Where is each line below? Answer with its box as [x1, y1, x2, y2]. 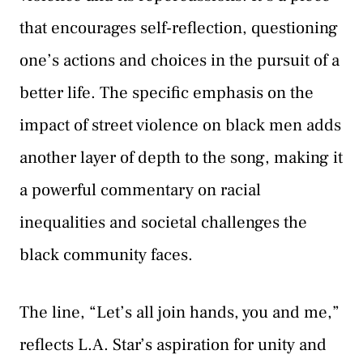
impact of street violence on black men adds [19, 113, 341, 136]
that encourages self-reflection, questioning [19, 16, 338, 39]
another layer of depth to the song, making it [19, 146, 343, 169]
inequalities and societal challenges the [19, 211, 307, 233]
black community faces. [19, 243, 193, 266]
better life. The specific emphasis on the [19, 81, 314, 104]
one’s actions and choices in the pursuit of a [19, 49, 340, 71]
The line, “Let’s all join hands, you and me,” [19, 301, 340, 324]
